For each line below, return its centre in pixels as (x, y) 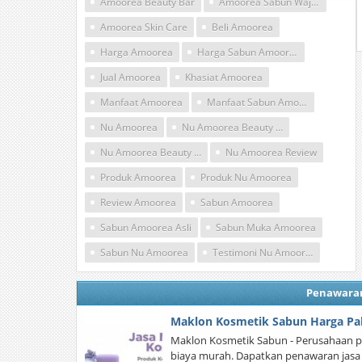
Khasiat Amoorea (224, 77)
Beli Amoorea (242, 27)
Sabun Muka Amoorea (266, 227)
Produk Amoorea (138, 177)
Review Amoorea (138, 202)
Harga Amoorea (137, 52)
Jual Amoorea (130, 77)
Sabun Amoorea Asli (146, 227)
